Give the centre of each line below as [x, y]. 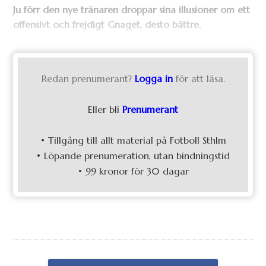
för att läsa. [200, 78]
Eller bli [105, 109]
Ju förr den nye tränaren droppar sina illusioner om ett [132, 9]
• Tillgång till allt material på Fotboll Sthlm [133, 140]
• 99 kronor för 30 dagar [133, 171]
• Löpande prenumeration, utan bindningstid [133, 155]
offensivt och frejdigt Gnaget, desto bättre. [107, 24]
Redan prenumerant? [86, 78]
